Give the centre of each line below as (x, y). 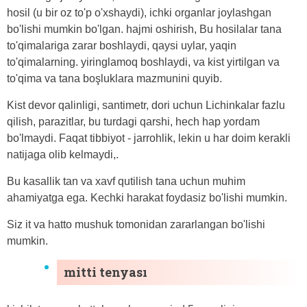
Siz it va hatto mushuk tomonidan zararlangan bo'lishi (136, 224)
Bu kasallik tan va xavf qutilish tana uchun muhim (126, 181)
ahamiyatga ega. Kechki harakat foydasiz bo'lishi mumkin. (147, 197)
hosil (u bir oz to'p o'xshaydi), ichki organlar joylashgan (139, 12)
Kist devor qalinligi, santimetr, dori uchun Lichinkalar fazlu (146, 105)
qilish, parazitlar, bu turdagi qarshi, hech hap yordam (133, 121)
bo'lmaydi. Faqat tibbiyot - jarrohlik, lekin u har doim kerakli (149, 138)
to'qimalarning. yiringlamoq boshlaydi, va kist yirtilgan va (143, 62)
